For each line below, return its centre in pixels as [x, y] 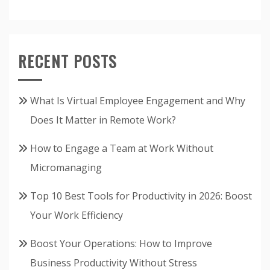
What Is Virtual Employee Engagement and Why [138, 101]
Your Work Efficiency [77, 215]
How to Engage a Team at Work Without [122, 149]
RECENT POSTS [67, 61]
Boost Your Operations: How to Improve [121, 244]
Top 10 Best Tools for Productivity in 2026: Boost [141, 196]
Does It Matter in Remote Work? [103, 120]
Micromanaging [66, 168]
